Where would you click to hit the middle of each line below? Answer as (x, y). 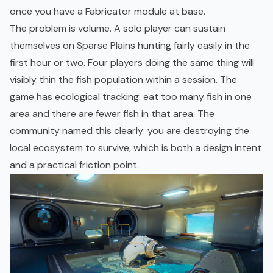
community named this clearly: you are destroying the (129, 131)
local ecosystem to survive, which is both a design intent (136, 148)
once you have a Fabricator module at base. (108, 12)
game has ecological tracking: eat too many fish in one (131, 97)
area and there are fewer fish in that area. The (112, 114)
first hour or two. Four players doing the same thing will (132, 63)
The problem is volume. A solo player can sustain (118, 29)
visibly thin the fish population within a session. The (123, 80)
